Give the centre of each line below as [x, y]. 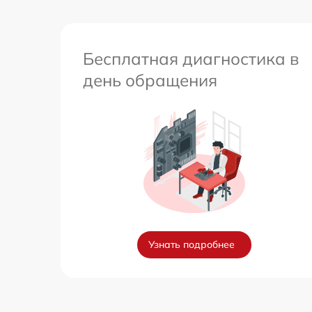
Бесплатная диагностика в [191, 58]
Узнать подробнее [192, 244]
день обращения [150, 80]
